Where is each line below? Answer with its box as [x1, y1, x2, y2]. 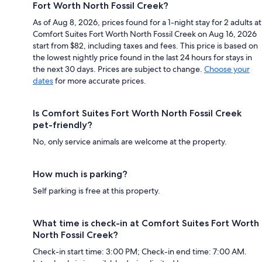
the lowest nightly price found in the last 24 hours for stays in [33, 51, 252, 63]
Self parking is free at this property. [33, 185, 160, 196]
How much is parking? [33, 168, 127, 180]
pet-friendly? [33, 119, 92, 130]
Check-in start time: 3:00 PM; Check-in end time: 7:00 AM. [33, 246, 247, 257]
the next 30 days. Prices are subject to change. [33, 63, 204, 74]
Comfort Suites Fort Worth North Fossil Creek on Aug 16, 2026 [33, 28, 257, 39]
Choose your [204, 63, 250, 74]
